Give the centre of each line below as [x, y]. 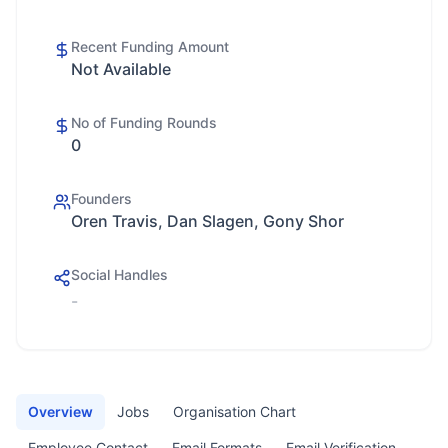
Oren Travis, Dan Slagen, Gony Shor [207, 221]
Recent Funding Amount [150, 46]
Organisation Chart [234, 411]
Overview [60, 411]
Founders [101, 198]
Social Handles [119, 274]
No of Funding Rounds [144, 122]
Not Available [121, 69]
